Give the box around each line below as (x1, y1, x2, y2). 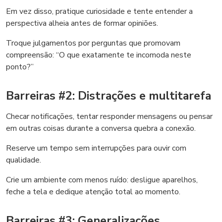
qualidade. (6, 155, 41, 166)
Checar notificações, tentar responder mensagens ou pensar (6, 111, 213, 122)
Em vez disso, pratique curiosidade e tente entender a (6, 6, 193, 17)
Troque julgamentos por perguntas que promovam (6, 38, 180, 49)
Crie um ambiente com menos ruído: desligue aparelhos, (6, 174, 198, 185)
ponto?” (6, 61, 34, 72)
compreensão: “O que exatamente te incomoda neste (6, 50, 191, 60)
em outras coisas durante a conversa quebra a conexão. (6, 123, 196, 134)
